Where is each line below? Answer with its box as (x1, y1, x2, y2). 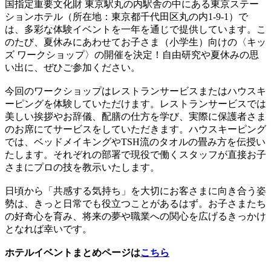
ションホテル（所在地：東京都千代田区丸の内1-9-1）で (5, 11, 248, 22)
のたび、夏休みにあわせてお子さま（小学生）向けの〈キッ (5, 36, 266, 47)
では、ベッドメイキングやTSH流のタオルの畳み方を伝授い (5, 136, 266, 147)
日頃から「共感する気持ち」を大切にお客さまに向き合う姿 (5, 185, 266, 196)
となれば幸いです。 (5, 223, 92, 234)
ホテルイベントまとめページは (5, 247, 140, 258)
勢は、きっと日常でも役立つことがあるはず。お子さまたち (5, 198, 266, 209)
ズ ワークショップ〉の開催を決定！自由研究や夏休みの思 (5, 49, 259, 60)
